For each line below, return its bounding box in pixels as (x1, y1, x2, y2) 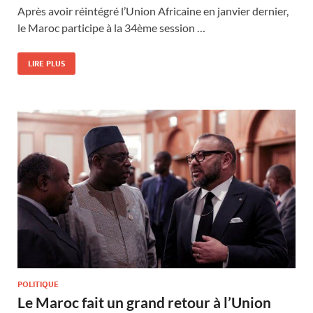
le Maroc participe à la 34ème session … (17, 20, 205, 34)
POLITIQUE (17, 279, 59, 290)
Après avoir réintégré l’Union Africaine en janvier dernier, (17, 3, 289, 17)
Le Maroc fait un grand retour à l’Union (17, 293, 271, 312)
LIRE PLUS (28, 58, 65, 68)
